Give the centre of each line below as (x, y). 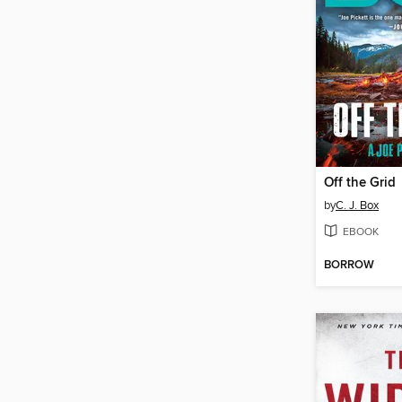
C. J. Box (357, 206)
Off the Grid (360, 184)
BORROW (349, 265)
